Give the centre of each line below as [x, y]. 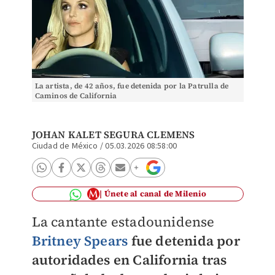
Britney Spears [80, 241]
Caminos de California [76, 96]
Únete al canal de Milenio [155, 194]
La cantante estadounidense [123, 222]
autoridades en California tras [129, 260]
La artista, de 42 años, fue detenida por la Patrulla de [132, 86]
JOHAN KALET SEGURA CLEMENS [113, 134]
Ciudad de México [65, 146]
